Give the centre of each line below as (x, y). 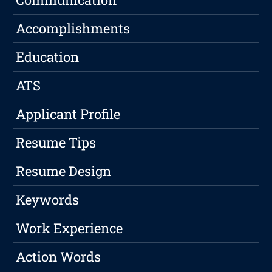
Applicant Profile (68, 114)
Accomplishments (73, 29)
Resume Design (64, 171)
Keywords (48, 200)
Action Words (59, 257)
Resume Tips (56, 143)
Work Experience (70, 228)
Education (48, 57)
